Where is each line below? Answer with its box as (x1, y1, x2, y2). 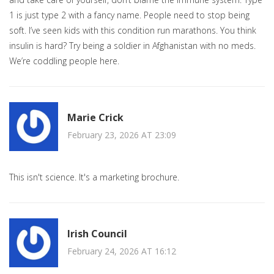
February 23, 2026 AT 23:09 (67, 128, 176, 141)
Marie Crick (67, 110, 124, 124)
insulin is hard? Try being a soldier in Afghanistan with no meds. (9, 40, 256, 52)
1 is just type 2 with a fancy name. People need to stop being (9, 9, 250, 21)
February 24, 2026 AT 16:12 (67, 245, 176, 257)
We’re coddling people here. (9, 55, 119, 67)
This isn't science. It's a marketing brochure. (9, 171, 179, 183)
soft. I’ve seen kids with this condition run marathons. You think (9, 24, 256, 37)
